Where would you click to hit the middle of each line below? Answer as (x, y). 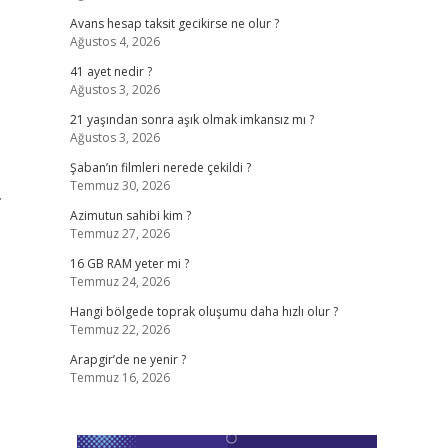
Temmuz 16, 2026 (119, 377)
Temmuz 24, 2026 (119, 281)
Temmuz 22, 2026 (119, 329)
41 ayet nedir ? (110, 71)
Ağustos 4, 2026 (114, 41)
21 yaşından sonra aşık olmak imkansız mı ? (191, 119)
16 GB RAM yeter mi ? (129, 263)
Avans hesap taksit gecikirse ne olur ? (174, 23)
